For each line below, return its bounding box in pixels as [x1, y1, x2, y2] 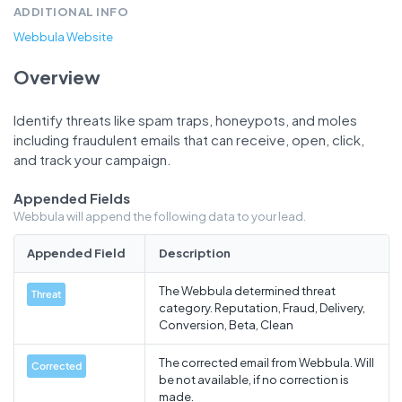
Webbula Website [13, 30, 113, 44]
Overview [13, 65, 100, 88]
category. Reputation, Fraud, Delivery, [158, 301, 365, 316]
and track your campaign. [13, 150, 171, 168]
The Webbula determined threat [158, 284, 336, 299]
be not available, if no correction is [158, 372, 349, 388]
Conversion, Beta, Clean [158, 318, 293, 333]
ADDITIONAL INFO [13, 4, 128, 19]
